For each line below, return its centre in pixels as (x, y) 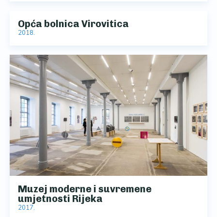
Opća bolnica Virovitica (73, 23)
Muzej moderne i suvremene (85, 189)
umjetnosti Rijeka (60, 198)
